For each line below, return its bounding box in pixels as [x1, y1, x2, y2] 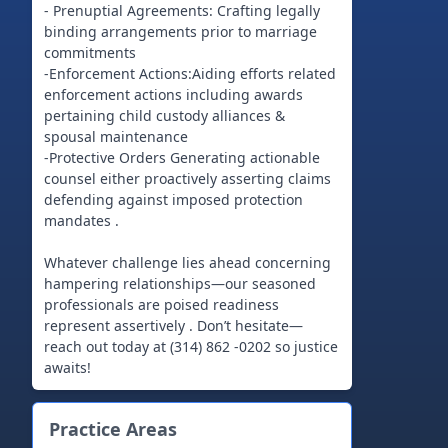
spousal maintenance [44, 127, 188, 146]
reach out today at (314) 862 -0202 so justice [44, 337, 338, 356]
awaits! [44, 358, 91, 377]
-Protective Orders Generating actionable [44, 148, 320, 167]
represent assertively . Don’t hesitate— [44, 316, 303, 335]
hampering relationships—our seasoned [44, 274, 316, 293]
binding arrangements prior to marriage [44, 22, 317, 41]
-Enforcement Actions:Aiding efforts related [44, 64, 336, 83]
